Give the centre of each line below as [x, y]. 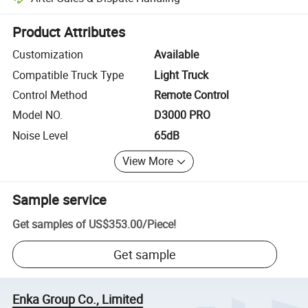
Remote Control [191, 95]
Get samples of [49, 224]
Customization [48, 55]
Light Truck [181, 75]
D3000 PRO [182, 115]
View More [148, 161]
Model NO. [38, 115]
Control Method [50, 95]
